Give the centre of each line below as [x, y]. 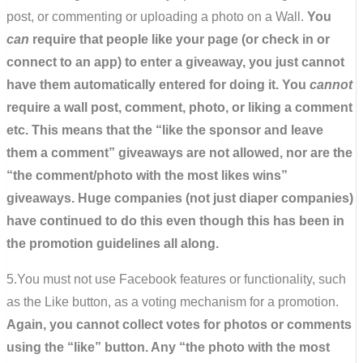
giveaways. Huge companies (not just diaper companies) [180, 198]
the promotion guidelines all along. [113, 243]
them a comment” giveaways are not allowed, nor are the [179, 152]
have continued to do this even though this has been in [175, 220]
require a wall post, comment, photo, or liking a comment [179, 107]
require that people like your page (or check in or [179, 39]
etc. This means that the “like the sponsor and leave [165, 130]
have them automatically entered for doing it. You [158, 84]
